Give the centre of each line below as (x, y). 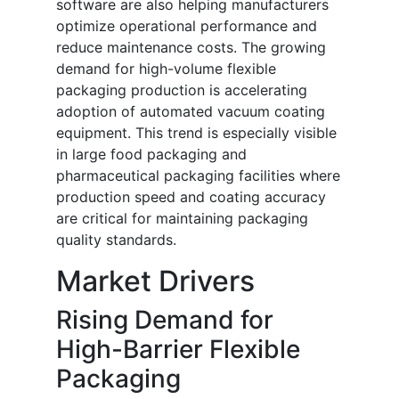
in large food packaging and (151, 155)
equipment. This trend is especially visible (196, 133)
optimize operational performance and (187, 26)
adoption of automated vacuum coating (191, 112)
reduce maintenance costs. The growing (191, 48)
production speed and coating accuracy (191, 197)
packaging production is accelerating (182, 90)
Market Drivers (155, 281)
